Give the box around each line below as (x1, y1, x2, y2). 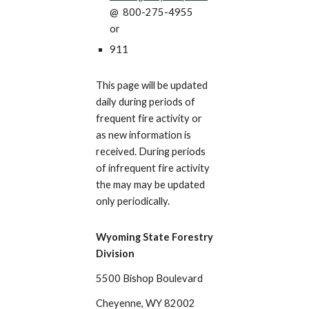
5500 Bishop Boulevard (95, 272, 203, 284)
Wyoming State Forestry (95, 230, 213, 243)
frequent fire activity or (95, 112, 202, 124)
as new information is (95, 128, 191, 141)
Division (95, 247, 137, 259)
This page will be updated (95, 79, 208, 91)
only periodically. (95, 195, 170, 207)
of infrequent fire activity (95, 161, 210, 174)
